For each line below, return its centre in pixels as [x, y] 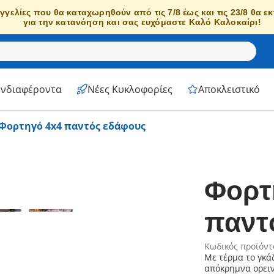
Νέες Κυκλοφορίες [130, 89]
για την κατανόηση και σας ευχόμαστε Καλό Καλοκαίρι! [142, 22]
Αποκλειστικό [229, 89]
